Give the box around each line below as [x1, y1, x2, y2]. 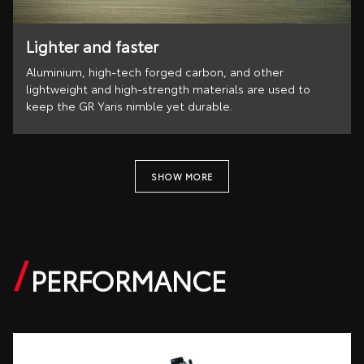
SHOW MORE [151, 169, 213, 183]
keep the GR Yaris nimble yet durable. [26, 97, 232, 115]
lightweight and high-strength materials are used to [26, 80, 310, 97]
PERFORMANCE [31, 260, 227, 300]
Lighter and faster [26, 34, 158, 57]
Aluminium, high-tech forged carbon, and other [26, 63, 284, 80]
